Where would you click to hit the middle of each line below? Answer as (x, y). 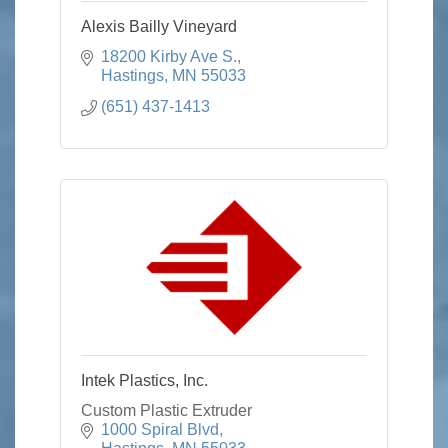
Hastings (132, 75)
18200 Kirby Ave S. (169, 56)
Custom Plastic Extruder (166, 410)
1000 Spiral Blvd (160, 429)
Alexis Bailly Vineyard (159, 26)
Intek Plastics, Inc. (144, 380)
